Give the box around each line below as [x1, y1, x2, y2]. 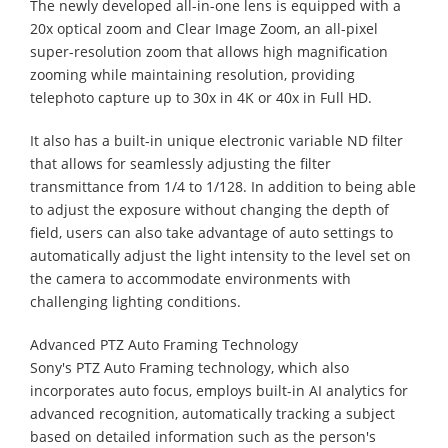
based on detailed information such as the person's [30, 426, 376, 446]
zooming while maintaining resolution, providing [30, 64, 355, 84]
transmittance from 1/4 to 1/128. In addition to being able [30, 176, 416, 196]
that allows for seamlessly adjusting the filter [30, 153, 331, 173]
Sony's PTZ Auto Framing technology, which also [30, 357, 349, 377]
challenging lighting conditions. [30, 291, 241, 311]
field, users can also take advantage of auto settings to [30, 222, 393, 242]
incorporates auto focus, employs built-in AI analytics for [30, 380, 408, 400]
